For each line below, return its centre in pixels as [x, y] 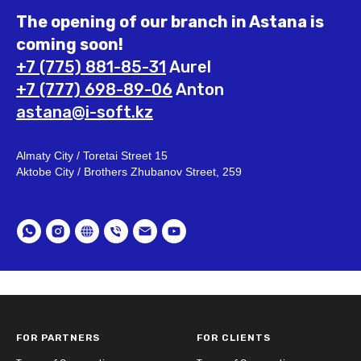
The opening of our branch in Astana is [170, 22]
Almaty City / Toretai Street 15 [92, 156]
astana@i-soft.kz [85, 112]
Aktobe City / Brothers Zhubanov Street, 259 [129, 172]
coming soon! [70, 45]
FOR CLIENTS [234, 338]
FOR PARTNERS [58, 338]
